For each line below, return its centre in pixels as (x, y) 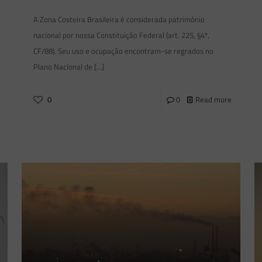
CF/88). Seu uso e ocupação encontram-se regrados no (123, 51)
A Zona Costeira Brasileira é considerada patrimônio (119, 20)
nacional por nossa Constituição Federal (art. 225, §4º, (121, 35)
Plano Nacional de (63, 67)
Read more (214, 100)
